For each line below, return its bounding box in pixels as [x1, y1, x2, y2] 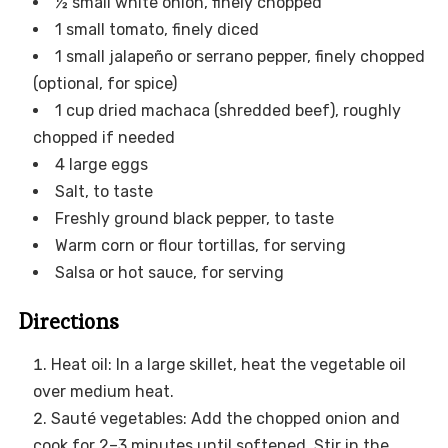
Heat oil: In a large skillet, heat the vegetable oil [50, 355, 406, 375]
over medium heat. [32, 382, 174, 402]
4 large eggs [54, 155, 148, 175]
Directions [17, 307, 119, 336]
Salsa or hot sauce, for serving [54, 263, 284, 283]
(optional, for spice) [32, 74, 177, 94]
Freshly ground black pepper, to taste [54, 209, 334, 229]
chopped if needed [32, 128, 175, 148]
